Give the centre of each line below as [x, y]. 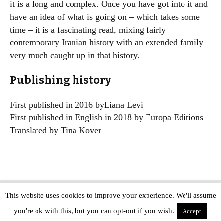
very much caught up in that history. [75, 55]
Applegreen [115, 210]
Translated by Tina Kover [55, 130]
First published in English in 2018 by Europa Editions [107, 117]
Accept [192, 211]
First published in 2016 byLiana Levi [76, 105]
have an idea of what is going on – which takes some [105, 17]
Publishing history [60, 80]
